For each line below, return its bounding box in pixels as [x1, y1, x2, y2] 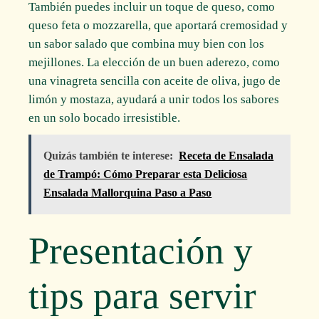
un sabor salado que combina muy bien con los [28, 36, 265, 51]
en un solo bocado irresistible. [28, 110, 181, 125]
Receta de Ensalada [179, 149, 274, 162]
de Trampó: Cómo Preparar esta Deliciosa [43, 167, 248, 180]
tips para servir [28, 274, 257, 316]
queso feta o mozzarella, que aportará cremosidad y [28, 18, 288, 32]
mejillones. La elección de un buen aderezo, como [28, 55, 281, 69]
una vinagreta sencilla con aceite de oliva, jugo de [28, 73, 281, 88]
